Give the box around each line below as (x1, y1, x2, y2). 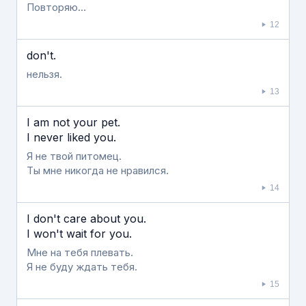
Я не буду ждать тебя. (27, 260, 137, 273)
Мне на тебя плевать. (27, 246, 133, 259)
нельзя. (27, 68, 62, 81)
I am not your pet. (27, 115, 120, 129)
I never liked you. (27, 130, 116, 144)
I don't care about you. (27, 212, 146, 225)
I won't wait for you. (27, 227, 132, 240)
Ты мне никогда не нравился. (27, 164, 169, 177)
